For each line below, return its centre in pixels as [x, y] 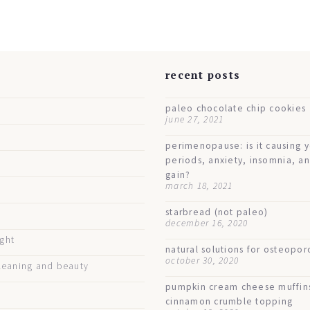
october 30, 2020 [202, 261]
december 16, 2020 [207, 224]
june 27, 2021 [195, 120]
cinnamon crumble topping [229, 302]
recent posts [203, 75]
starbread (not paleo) [217, 212]
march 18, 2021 [199, 186]
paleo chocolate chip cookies [236, 109]
